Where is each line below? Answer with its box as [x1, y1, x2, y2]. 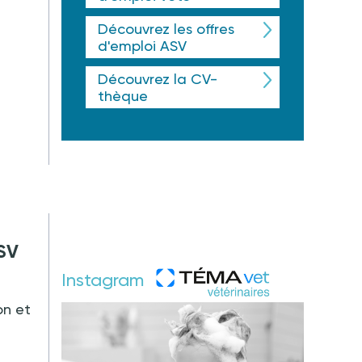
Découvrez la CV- [98, 70, 217, 87]
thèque [98, 87, 148, 104]
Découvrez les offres [98, 20, 234, 37]
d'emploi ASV [98, 37, 187, 54]
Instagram [61, 270, 149, 291]
